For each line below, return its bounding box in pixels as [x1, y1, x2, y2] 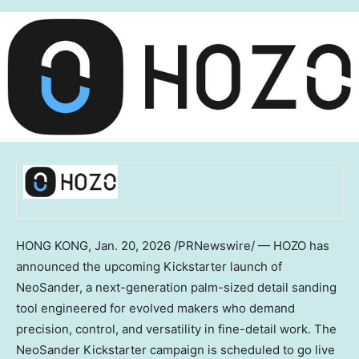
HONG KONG [16, 237, 88, 253]
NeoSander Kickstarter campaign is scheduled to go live [16, 341, 335, 357]
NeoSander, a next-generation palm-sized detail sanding [16, 279, 337, 295]
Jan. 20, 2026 [95, 237, 171, 253]
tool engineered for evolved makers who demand [16, 300, 295, 316]
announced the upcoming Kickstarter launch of [16, 258, 282, 274]
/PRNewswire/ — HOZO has [171, 237, 329, 253]
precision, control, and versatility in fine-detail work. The [16, 321, 337, 337]
